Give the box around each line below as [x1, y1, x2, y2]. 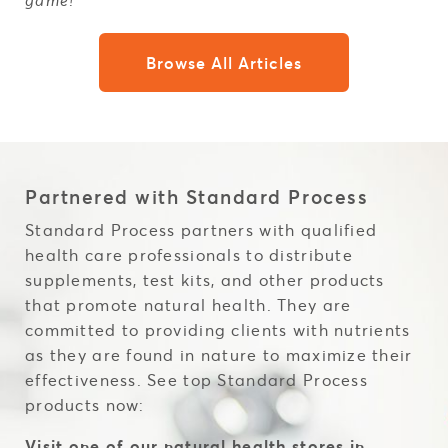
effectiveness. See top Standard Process [25, 369, 368, 390]
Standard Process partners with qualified [25, 219, 378, 240]
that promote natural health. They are [25, 294, 352, 315]
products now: [25, 394, 145, 415]
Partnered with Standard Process [25, 184, 369, 209]
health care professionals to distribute [25, 244, 353, 265]
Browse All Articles [146, 52, 302, 73]
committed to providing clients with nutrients [25, 319, 411, 340]
